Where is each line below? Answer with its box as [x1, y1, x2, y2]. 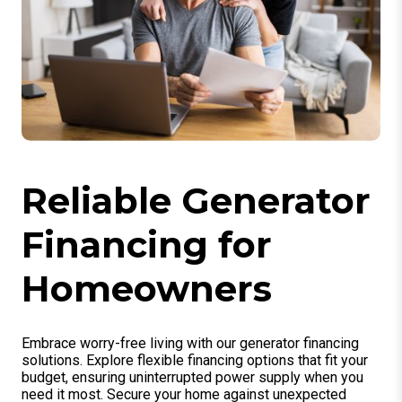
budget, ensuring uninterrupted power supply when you [22, 369, 363, 387]
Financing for [22, 223, 272, 267]
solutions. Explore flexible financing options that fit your [22, 352, 368, 370]
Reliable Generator [22, 179, 371, 223]
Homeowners [22, 267, 272, 311]
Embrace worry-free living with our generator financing [22, 335, 359, 353]
